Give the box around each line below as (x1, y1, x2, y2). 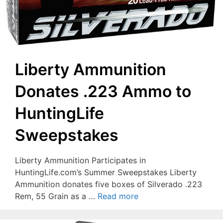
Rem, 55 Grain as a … (15, 191, 98, 201)
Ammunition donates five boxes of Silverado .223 (15, 179, 202, 189)
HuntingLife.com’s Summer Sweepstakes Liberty (15, 167, 197, 177)
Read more (98, 191, 138, 201)
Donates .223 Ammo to (15, 81, 191, 101)
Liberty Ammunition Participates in (15, 155, 146, 165)
